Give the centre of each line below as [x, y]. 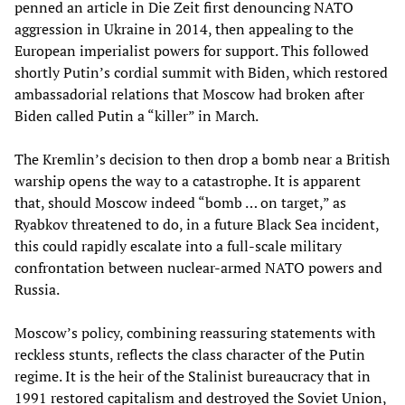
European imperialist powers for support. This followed [192, 51]
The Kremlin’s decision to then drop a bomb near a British [202, 160]
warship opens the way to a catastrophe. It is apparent [188, 181]
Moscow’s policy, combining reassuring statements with [195, 333]
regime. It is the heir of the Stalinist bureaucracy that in [193, 377]
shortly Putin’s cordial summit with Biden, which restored [201, 73]
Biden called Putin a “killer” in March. [137, 116]
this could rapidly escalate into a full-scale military [178, 246]
